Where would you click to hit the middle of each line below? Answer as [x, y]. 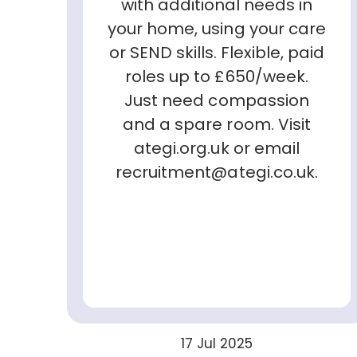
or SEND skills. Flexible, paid [217, 52]
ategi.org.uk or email [217, 148]
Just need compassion [217, 100]
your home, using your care [217, 28]
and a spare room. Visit [217, 124]
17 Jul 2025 [217, 343]
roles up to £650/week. [217, 76]
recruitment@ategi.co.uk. [217, 172]
